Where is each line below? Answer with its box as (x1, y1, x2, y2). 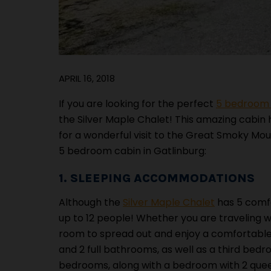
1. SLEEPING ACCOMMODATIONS (59, 171, 255, 185)
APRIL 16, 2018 (59, 72, 115, 85)
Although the (59, 195, 123, 209)
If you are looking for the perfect (59, 97, 216, 111)
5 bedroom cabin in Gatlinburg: (59, 144, 206, 158)
